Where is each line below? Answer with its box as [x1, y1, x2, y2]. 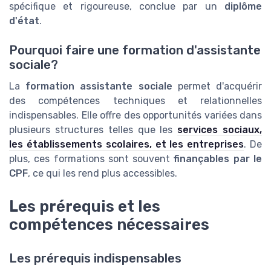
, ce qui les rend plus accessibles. [28, 168, 177, 180]
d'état [9, 15, 39, 27]
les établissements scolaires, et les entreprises [9, 139, 244, 151]
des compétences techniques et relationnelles [9, 95, 262, 107]
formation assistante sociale [25, 80, 172, 93]
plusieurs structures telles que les [9, 124, 178, 136]
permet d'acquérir [172, 80, 263, 93]
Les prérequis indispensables [9, 250, 181, 266]
